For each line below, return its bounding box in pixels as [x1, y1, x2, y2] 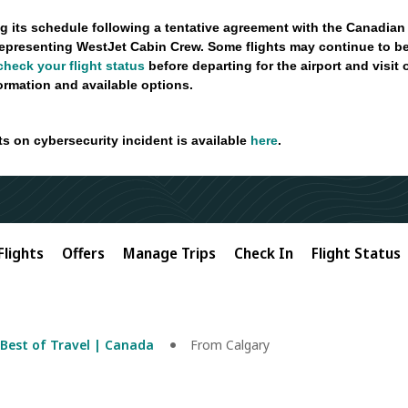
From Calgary [190, 336, 270, 353]
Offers [62, 242, 105, 263]
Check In [234, 242, 293, 263]
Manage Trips [123, 242, 216, 263]
